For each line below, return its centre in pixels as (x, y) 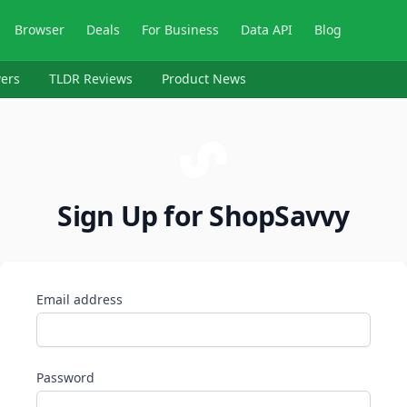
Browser (40, 30)
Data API (267, 30)
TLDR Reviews (91, 79)
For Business (181, 30)
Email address (79, 299)
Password (65, 377)
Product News (204, 79)
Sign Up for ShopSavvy (203, 216)
